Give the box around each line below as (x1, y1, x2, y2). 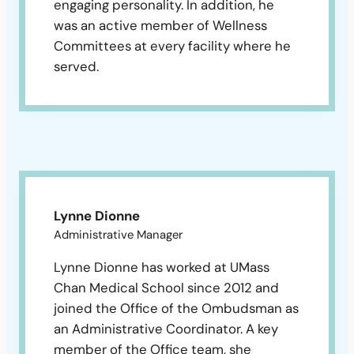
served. (54, 58, 99, 76)
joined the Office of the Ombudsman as (54, 299, 299, 318)
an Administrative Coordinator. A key (54, 320, 278, 338)
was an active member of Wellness (54, 17, 267, 35)
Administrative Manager (54, 227, 183, 243)
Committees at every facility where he (54, 37, 291, 55)
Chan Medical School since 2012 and (54, 279, 279, 297)
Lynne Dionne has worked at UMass (54, 258, 269, 277)
